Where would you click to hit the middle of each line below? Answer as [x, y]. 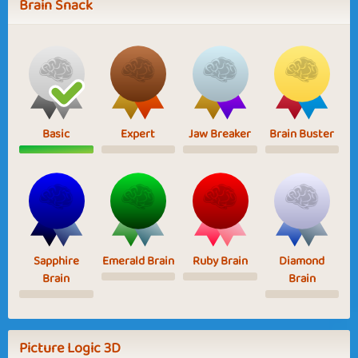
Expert [138, 134]
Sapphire [56, 261]
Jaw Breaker [220, 134]
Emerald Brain [138, 261]
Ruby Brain [220, 261]
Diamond [302, 261]
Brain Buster [302, 134]
